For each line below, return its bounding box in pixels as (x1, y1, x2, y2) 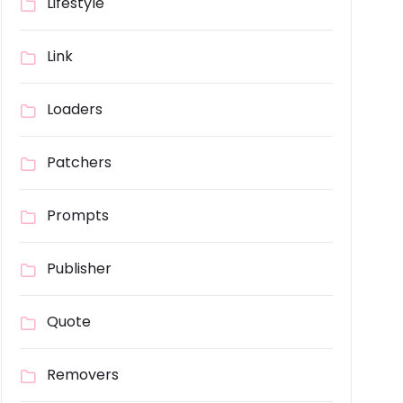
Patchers (47, 152, 112, 174)
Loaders (47, 99, 103, 121)
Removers (47, 364, 119, 386)
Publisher (47, 258, 112, 280)
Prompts (47, 205, 109, 227)
